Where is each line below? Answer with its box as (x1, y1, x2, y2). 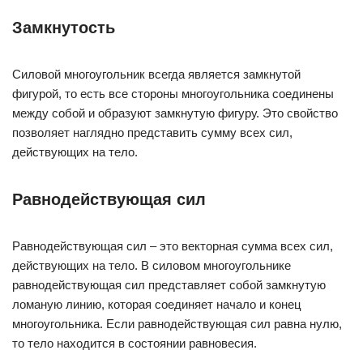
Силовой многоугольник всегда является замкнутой (12, 67, 301, 81)
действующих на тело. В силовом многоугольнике (12, 258, 291, 272)
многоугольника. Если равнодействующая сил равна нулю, (12, 317, 342, 331)
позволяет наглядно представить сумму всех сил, (12, 126, 293, 139)
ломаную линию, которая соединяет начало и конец (12, 297, 301, 311)
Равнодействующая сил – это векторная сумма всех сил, (12, 239, 333, 253)
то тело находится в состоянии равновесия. (12, 336, 257, 350)
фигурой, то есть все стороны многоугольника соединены (12, 87, 334, 100)
